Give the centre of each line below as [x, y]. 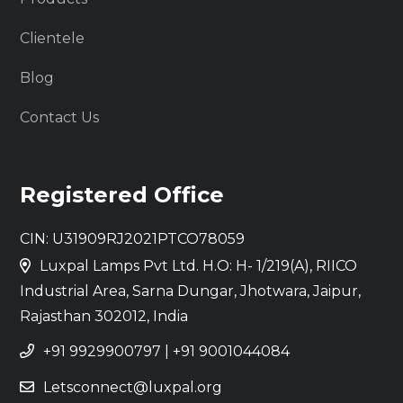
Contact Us [59, 117]
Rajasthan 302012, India [104, 316]
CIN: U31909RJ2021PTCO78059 [132, 238]
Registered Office [122, 194]
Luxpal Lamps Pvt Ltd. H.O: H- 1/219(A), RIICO [198, 265]
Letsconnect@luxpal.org [133, 387]
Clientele [52, 38]
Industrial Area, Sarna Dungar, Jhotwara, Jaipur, [190, 291]
